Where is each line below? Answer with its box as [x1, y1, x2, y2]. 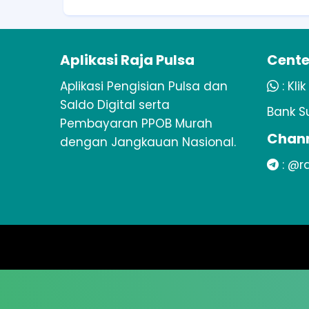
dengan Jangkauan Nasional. [60, 134, 236, 150]
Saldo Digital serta [60, 97, 170, 113]
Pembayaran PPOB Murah [60, 115, 212, 132]
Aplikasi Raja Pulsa [60, 50, 195, 70]
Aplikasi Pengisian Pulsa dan [60, 78, 228, 94]
